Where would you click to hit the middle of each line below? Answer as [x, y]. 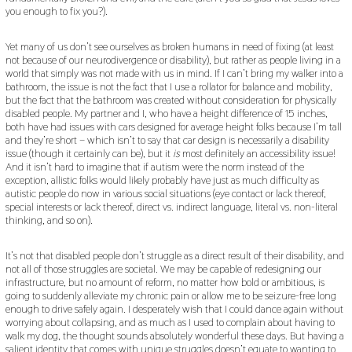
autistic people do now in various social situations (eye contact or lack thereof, [165, 193]
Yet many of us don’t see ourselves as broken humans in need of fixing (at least [169, 46]
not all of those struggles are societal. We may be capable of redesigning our [163, 268]
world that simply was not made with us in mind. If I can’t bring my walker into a [174, 73]
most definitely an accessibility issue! [258, 153]
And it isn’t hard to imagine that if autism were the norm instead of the [154, 166]
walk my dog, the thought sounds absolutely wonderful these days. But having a [174, 335]
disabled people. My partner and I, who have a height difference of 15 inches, [166, 113]
